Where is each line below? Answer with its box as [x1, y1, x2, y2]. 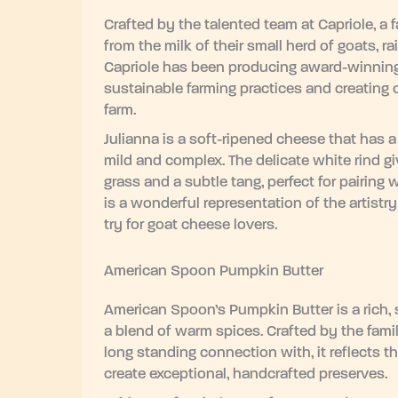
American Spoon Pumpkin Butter [104, 264, 323, 280]
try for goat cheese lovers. [104, 217, 277, 233]
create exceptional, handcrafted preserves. [104, 367, 387, 383]
